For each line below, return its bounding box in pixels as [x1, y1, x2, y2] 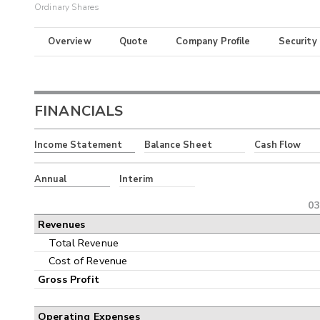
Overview [48, 35, 91, 49]
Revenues [38, 217, 86, 231]
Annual [34, 172, 66, 186]
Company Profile [176, 35, 251, 49]
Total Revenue [49, 235, 119, 250]
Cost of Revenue [49, 254, 128, 269]
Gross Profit [38, 272, 99, 286]
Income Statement [34, 139, 123, 152]
